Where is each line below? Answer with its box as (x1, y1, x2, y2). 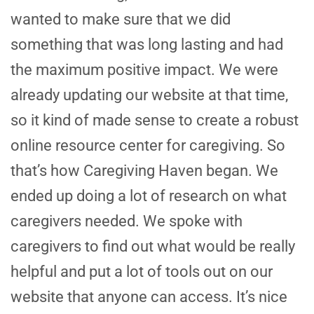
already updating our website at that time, (11, 86, 288, 104)
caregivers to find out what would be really (11, 238, 295, 256)
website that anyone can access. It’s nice (11, 288, 287, 306)
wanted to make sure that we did (11, 11, 231, 29)
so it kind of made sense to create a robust (11, 111, 299, 130)
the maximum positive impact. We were (11, 61, 278, 79)
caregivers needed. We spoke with (11, 212, 243, 231)
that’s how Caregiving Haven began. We (11, 162, 278, 180)
